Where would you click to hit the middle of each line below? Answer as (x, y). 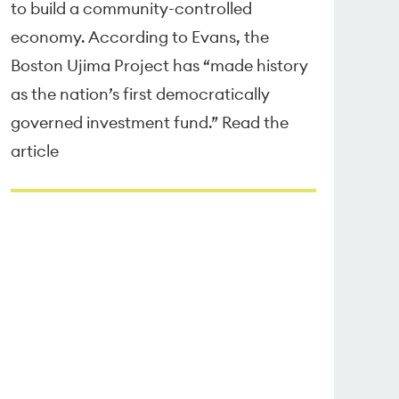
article (34, 151)
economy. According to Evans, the (139, 37)
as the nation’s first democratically (140, 94)
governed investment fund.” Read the (149, 122)
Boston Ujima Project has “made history (159, 65)
